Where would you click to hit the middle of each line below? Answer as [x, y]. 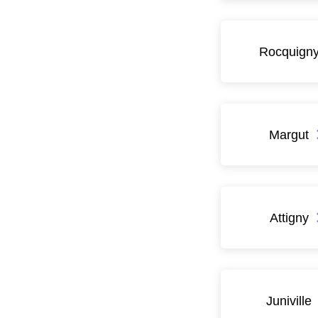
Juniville [289, 300]
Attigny [289, 217]
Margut [289, 134]
